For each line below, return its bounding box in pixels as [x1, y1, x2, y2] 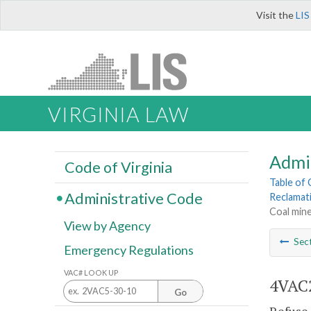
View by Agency [64, 218, 151, 234]
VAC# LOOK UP [64, 267, 119, 277]
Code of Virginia [64, 158, 172, 176]
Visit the [256, 9, 296, 21]
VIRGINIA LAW [48, 103, 189, 127]
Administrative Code [64, 189, 203, 208]
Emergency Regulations [64, 242, 194, 258]
